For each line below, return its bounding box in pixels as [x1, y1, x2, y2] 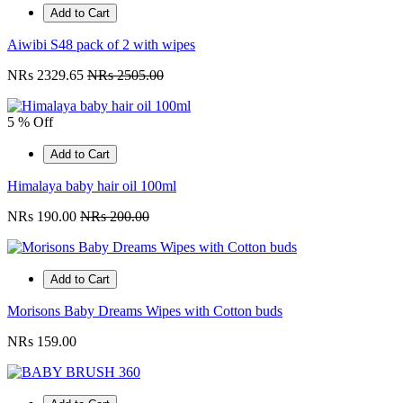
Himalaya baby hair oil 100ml [7, 178, 176, 194]
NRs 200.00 [80, 209, 149, 225]
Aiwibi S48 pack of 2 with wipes [7, 37, 195, 53]
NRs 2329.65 [7, 67, 87, 84]
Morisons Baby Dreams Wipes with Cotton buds [7, 303, 282, 319]
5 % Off [7, 114, 53, 130]
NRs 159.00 [7, 334, 76, 350]
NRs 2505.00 [87, 67, 164, 84]
